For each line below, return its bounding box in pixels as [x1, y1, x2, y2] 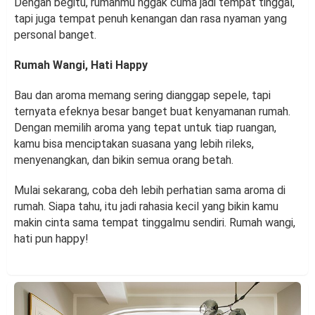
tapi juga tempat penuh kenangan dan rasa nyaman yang [14, 12, 287, 26]
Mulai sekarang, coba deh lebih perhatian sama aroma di [14, 184, 285, 198]
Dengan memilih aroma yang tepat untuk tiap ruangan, [14, 121, 276, 135]
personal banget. [14, 28, 96, 42]
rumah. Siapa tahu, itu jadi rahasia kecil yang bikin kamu [14, 200, 278, 214]
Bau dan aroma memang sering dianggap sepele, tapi [14, 89, 271, 103]
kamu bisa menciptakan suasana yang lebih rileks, [14, 137, 254, 151]
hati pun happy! [14, 232, 89, 246]
